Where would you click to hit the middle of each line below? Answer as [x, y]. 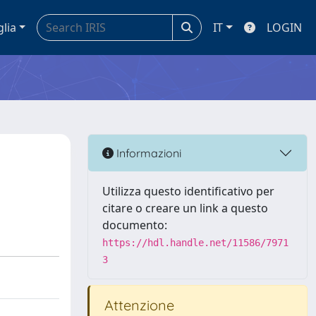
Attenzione [138, 305]
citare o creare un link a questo [185, 208]
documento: [135, 225]
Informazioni [147, 153]
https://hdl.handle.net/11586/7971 [195, 243]
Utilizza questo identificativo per [188, 191]
